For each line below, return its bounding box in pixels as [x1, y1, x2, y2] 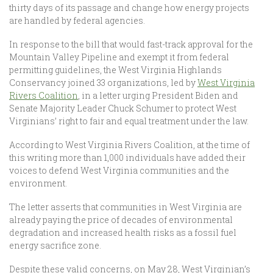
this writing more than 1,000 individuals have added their [9, 152, 246, 163]
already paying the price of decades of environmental [9, 214, 233, 225]
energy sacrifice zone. [9, 239, 103, 251]
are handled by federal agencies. [9, 15, 147, 26]
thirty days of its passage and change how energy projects [9, 2, 249, 13]
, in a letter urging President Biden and [78, 90, 238, 101]
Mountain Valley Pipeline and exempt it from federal [9, 51, 229, 63]
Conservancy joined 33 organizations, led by [9, 77, 197, 88]
